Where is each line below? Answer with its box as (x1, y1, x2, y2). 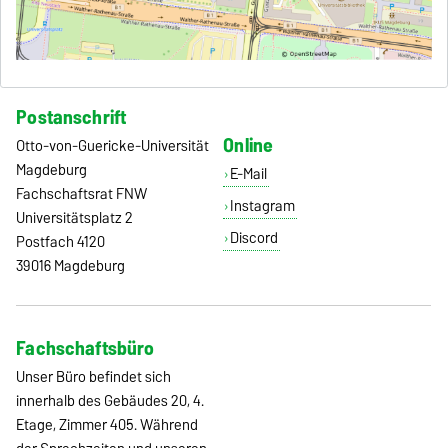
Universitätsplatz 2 (16, 206, 134, 231)
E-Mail (229, 162, 267, 187)
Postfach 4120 (16, 230, 106, 255)
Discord (229, 226, 278, 251)
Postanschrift (16, 100, 127, 133)
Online (223, 128, 274, 161)
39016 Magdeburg (16, 254, 126, 279)
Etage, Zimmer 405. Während (16, 413, 199, 438)
